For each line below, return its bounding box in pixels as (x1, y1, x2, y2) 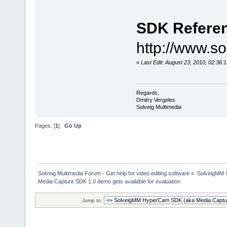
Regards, (136, 90, 159, 96)
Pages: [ (35, 122, 55, 129)
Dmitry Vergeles (136, 97, 175, 103)
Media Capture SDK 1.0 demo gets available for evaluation (38, 178, 181, 185)
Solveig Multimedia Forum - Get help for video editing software (38, 170, 190, 177)
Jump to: (82, 198, 102, 204)
